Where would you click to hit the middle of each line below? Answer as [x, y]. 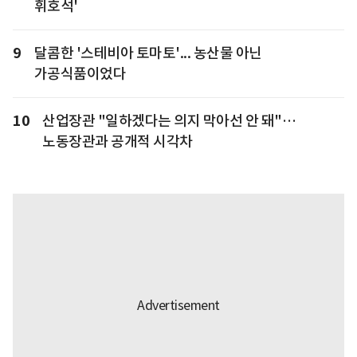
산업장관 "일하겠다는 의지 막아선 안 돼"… [169, 120]
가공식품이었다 [80, 73]
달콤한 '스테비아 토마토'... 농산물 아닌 [148, 53]
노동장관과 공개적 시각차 [118, 141]
